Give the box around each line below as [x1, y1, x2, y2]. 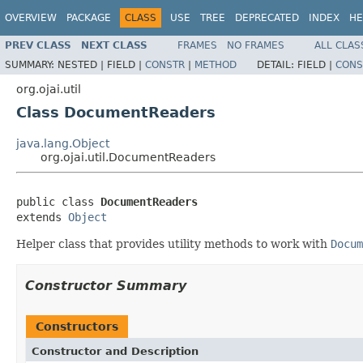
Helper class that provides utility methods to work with [16, 237, 331, 250]
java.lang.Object [16, 136, 109, 150]
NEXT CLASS [81, 39, 147, 51]
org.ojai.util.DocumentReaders [41, 150, 216, 164]
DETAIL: [257, 58, 297, 70]
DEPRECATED [235, 12, 299, 23]
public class [16, 194, 100, 208]
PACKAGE [66, 12, 111, 23]
